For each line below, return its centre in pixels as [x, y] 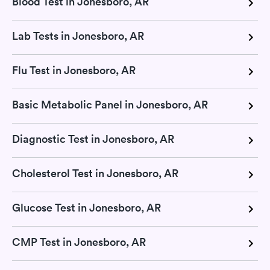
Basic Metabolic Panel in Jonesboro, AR [110, 105]
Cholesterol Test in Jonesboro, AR [95, 173]
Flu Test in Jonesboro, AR [74, 70]
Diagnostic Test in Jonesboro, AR [93, 139]
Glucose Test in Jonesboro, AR [86, 208]
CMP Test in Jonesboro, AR [79, 242]
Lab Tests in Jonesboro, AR [78, 36]
